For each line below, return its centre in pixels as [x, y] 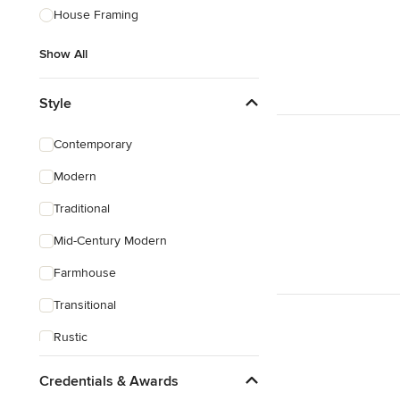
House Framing [96, 15]
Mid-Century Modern [110, 241]
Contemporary [93, 144]
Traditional [82, 208]
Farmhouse [85, 273]
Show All [63, 54]
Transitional [85, 305]
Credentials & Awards [109, 381]
